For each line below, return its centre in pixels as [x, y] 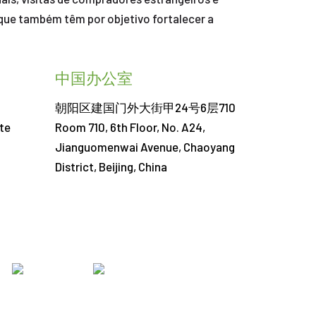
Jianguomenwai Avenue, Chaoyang [145, 147]
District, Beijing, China [111, 166]
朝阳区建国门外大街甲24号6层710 [145, 107]
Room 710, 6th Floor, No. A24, [130, 127]
